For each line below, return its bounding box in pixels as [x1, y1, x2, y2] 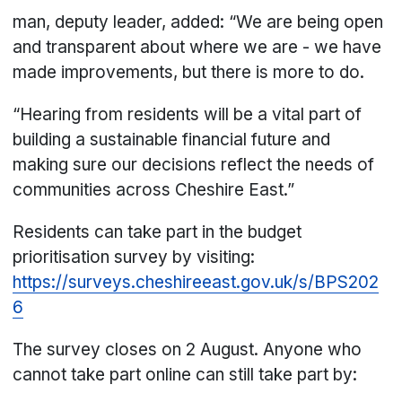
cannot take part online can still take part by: [13, 364, 363, 386]
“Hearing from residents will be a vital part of [13, 104, 363, 126]
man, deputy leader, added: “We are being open [13, 12, 384, 33]
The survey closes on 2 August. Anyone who [13, 339, 363, 361]
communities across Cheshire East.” [13, 179, 300, 201]
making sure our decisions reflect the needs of [13, 154, 375, 176]
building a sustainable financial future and [13, 129, 331, 151]
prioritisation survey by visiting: [13, 247, 256, 268]
